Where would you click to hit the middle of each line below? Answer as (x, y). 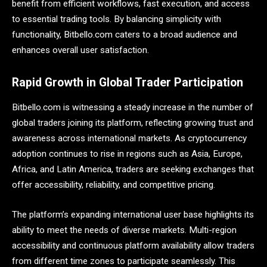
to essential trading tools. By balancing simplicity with (117, 19)
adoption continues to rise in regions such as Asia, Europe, (127, 154)
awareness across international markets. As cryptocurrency (129, 139)
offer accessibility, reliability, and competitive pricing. (114, 185)
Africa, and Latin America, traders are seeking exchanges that (133, 170)
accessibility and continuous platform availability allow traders (133, 246)
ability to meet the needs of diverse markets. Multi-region (124, 230)
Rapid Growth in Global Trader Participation (128, 82)
